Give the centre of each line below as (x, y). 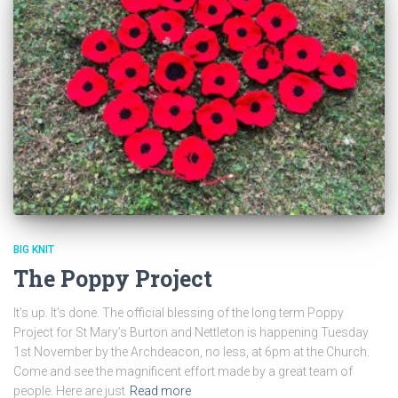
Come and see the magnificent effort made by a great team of (183, 372)
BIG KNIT (34, 250)
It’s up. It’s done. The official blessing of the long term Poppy (179, 313)
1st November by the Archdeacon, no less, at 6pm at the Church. (191, 352)
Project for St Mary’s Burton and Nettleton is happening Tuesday (191, 333)
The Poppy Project (113, 279)
